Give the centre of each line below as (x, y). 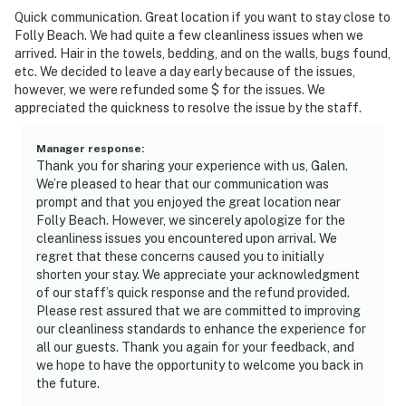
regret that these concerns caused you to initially (180, 256)
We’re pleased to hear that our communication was (183, 184)
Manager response (89, 148)
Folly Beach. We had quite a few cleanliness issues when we (189, 35)
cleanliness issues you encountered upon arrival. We (187, 238)
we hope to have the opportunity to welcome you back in (200, 365)
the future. (68, 383)
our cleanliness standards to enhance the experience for (201, 329)
